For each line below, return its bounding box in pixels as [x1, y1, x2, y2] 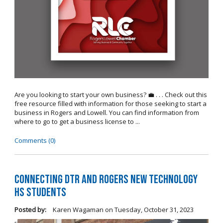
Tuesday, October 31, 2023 [114, 205, 194, 215]
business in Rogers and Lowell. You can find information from [14, 108, 199, 117]
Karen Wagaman [51, 205, 104, 215]
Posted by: [14, 205, 46, 215]
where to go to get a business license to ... [14, 116, 140, 126]
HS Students [14, 185, 66, 200]
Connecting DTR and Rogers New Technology [14, 172, 198, 187]
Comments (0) [14, 135, 55, 145]
